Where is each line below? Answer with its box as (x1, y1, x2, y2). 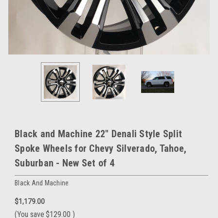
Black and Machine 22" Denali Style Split (15, 127, 182, 140)
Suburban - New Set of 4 (15, 157, 114, 169)
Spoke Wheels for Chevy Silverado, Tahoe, (15, 142, 186, 154)
